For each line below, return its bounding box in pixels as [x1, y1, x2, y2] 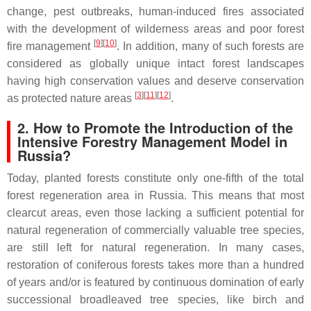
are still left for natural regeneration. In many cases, [7, 242, 304, 254]
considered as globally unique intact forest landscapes [7, 58, 304, 70]
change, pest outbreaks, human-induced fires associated [7, 6, 304, 18]
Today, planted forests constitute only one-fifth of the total [7, 172, 304, 185]
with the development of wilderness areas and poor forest [7, 23, 304, 35]
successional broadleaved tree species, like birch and [7, 294, 304, 306]
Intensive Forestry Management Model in [17, 131, 287, 152]
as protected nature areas [7, 92, 135, 105]
